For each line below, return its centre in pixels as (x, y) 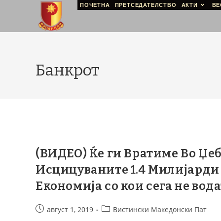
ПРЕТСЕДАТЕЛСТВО (146, 5)
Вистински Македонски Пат (160, 209)
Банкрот (68, 70)
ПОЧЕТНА (95, 5)
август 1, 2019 (70, 209)
